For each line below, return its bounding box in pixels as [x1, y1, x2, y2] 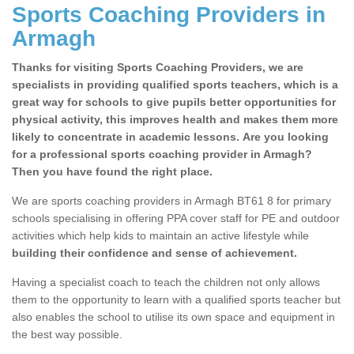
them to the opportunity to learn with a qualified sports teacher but [12, 293, 341, 307]
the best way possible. [12, 328, 122, 341]
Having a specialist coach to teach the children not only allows [12, 276, 320, 289]
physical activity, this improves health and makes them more [12, 113, 338, 126]
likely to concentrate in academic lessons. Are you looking [12, 130, 329, 144]
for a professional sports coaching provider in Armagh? [12, 148, 312, 161]
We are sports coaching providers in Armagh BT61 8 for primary [12, 194, 331, 208]
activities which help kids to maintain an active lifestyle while [12, 229, 309, 243]
